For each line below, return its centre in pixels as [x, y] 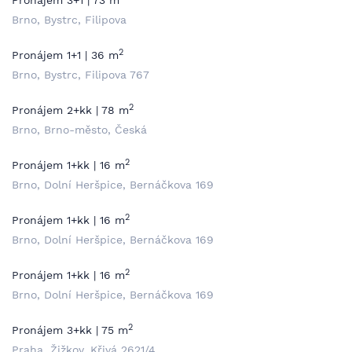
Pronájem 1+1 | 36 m [65, 55]
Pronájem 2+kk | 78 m [70, 110]
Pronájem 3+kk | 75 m [70, 330]
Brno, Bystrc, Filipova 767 [81, 75]
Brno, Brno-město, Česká [79, 130]
